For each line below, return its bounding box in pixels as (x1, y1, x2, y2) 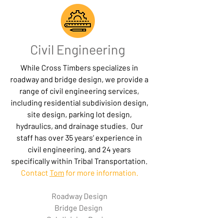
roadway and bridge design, (10, 74, 105, 84)
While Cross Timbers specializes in (20, 63, 138, 72)
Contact (20, 168, 50, 177)
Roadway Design (51, 191, 108, 200)
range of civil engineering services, (19, 86, 139, 95)
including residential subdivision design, (10, 98, 148, 107)
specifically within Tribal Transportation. (11, 156, 147, 165)
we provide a (105, 74, 148, 84)
